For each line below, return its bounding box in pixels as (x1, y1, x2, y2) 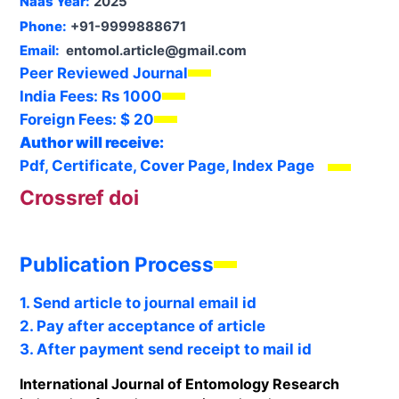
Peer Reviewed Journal (19, 64, 188, 83)
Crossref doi (19, 184, 139, 209)
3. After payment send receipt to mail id (19, 339, 312, 358)
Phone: (19, 17, 67, 35)
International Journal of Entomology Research (19, 374, 339, 393)
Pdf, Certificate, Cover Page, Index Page (19, 157, 314, 175)
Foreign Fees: (19, 110, 120, 129)
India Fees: (19, 87, 102, 106)
